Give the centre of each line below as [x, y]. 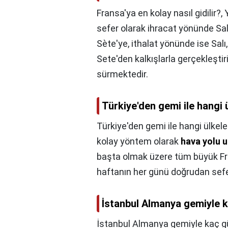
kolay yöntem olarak [139, 141]
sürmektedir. [122, 74]
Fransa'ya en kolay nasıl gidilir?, [161, 13]
